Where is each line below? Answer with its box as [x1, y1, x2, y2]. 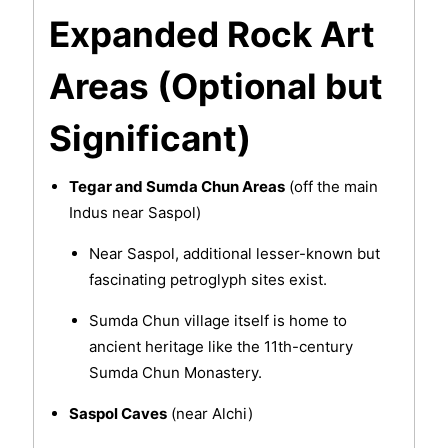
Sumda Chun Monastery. [88, 363, 262, 383]
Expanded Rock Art [48, 13, 375, 56]
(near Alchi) [166, 404, 253, 424]
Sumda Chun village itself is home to [88, 311, 347, 331]
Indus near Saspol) [68, 203, 201, 223]
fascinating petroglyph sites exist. [88, 270, 327, 290]
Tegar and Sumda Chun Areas [68, 177, 285, 197]
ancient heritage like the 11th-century [88, 337, 353, 357]
